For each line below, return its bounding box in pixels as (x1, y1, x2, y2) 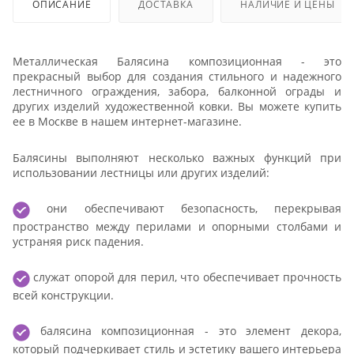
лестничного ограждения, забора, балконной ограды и (13, 84, 341, 100)
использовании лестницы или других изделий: (13, 164, 269, 180)
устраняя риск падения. (13, 233, 144, 249)
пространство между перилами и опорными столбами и (13, 218, 341, 234)
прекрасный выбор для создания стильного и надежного (13, 69, 341, 85)
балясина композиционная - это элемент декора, (30, 323, 341, 339)
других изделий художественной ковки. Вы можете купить (13, 99, 341, 115)
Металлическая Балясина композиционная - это (13, 54, 341, 70)
